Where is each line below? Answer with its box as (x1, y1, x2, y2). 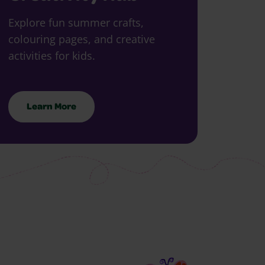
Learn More (27, 102, 76, 112)
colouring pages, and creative (8, 31, 155, 46)
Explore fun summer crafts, (8, 15, 144, 30)
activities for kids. (8, 48, 95, 63)
